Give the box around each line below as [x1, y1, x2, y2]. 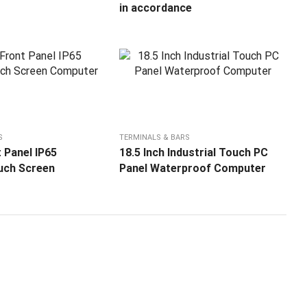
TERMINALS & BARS [119, 133, 191, 143]
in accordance [119, 1, 193, 15]
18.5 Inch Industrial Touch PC [119, 146, 269, 160]
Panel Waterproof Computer [119, 162, 267, 175]
